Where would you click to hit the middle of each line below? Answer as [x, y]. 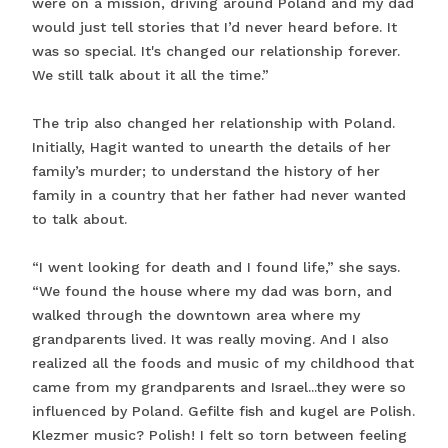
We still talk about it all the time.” [150, 74]
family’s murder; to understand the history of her [206, 170]
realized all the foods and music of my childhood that [223, 362]
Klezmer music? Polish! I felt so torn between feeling [219, 434]
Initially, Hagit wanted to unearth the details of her [211, 146]
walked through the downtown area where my [196, 314]
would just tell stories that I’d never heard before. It [214, 26]
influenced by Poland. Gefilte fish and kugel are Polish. [223, 410]
